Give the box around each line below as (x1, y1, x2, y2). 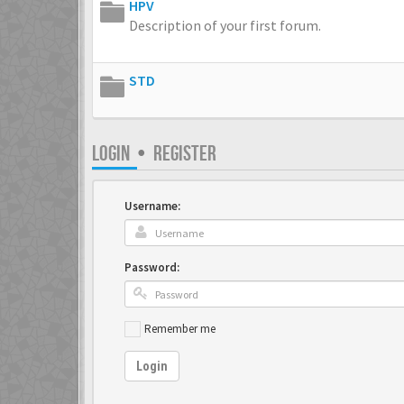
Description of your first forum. (129, 16, 321, 34)
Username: (124, 198, 180, 214)
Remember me (144, 321, 216, 336)
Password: (124, 260, 179, 275)
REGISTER (153, 141, 216, 167)
